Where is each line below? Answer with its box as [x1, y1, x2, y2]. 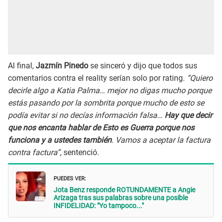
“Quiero [187, 73, 213, 83]
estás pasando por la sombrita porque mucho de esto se [8, 98, 204, 108]
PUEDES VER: [54, 173, 86, 183]
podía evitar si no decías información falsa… [8, 110, 165, 120]
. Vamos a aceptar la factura [111, 135, 211, 145]
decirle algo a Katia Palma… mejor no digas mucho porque [8, 85, 212, 95]
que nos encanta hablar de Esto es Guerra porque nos [8, 122, 194, 132]
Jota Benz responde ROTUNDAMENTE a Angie [54, 186, 195, 194]
